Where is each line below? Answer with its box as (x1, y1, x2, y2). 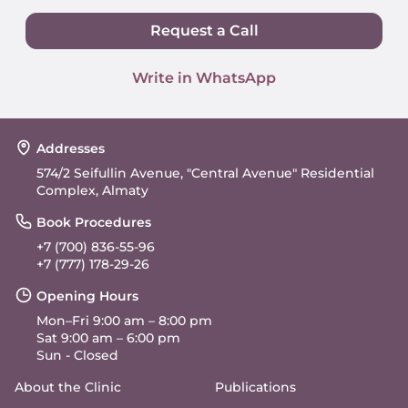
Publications (215, 379, 296, 396)
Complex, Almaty (36, 182, 148, 199)
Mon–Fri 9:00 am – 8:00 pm (36, 312, 212, 330)
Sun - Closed (36, 347, 118, 364)
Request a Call (149, 22, 259, 40)
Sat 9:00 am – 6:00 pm (36, 330, 180, 347)
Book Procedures (36, 214, 151, 231)
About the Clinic (15, 379, 121, 396)
